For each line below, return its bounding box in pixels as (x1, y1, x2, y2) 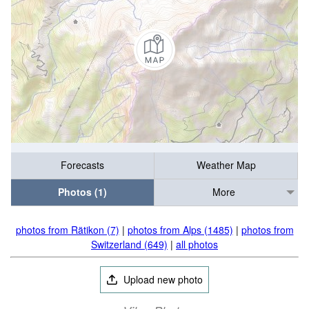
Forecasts (61, 158, 104, 172)
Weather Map (196, 158, 256, 172)
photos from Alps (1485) (127, 223, 233, 237)
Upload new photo (121, 272, 203, 286)
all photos (176, 237, 218, 251)
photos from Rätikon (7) (15, 223, 119, 237)
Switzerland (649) (91, 237, 168, 251)
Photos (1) (58, 185, 107, 199)
